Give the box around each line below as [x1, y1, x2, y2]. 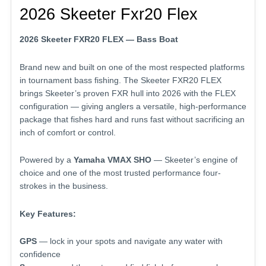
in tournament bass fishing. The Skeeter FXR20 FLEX [20, 75, 221, 85]
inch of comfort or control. [20, 127, 116, 137]
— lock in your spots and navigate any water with [37, 236, 223, 246]
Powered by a [20, 155, 74, 165]
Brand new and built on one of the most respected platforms [20, 62, 245, 72]
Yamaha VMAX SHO [74, 155, 151, 165]
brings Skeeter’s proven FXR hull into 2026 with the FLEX [20, 88, 236, 98]
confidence [20, 249, 61, 259]
